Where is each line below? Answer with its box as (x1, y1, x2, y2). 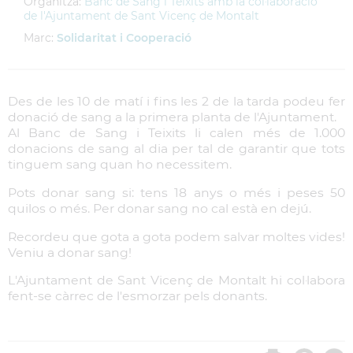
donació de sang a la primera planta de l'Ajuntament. (8, 110, 336, 124)
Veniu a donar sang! (8, 244, 132, 260)
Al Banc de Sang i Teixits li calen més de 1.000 (8, 125, 345, 140)
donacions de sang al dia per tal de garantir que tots (8, 141, 345, 156)
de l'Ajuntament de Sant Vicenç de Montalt (24, 9, 259, 23)
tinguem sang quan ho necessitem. (8, 157, 232, 172)
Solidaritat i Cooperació (57, 31, 191, 45)
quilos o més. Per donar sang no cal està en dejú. (8, 200, 311, 216)
